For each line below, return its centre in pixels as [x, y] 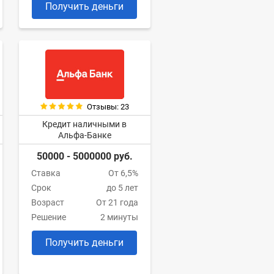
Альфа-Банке [84, 135]
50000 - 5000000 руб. [84, 157]
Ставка [46, 173]
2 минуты [119, 217]
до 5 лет [122, 188]
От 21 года [117, 203]
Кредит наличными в [85, 124]
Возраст [47, 203]
